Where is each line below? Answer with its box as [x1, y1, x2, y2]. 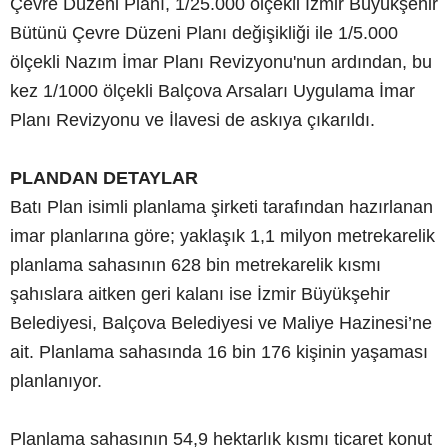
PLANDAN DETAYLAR [10, 167, 198, 188]
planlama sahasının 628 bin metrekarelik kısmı [10, 254, 381, 275]
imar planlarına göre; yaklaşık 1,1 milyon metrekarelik [10, 225, 435, 246]
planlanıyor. [10, 370, 102, 391]
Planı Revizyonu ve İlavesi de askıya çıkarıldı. [10, 109, 375, 130]
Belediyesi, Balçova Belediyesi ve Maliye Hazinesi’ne [10, 312, 432, 333]
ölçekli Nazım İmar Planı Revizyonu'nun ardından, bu [10, 51, 432, 72]
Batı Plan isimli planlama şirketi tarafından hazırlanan [10, 196, 433, 217]
